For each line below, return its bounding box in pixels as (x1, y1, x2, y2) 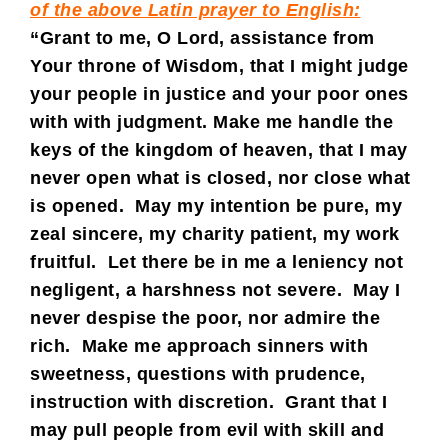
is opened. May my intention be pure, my (30, 195, 402, 216)
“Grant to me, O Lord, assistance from (30, 27, 375, 48)
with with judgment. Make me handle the (30, 111, 393, 132)
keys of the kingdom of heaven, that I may (30, 139, 408, 160)
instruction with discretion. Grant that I (30, 391, 387, 412)
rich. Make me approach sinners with (30, 335, 368, 356)
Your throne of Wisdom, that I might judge (30, 55, 409, 76)
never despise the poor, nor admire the (30, 307, 380, 328)
